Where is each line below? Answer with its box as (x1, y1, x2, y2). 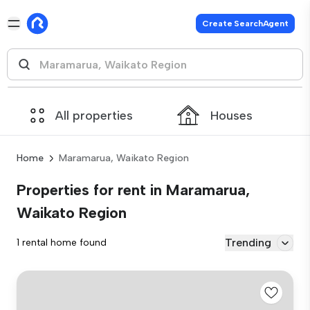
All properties (55, 107, 133, 123)
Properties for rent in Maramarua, (17, 181, 250, 199)
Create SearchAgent (202, 19, 289, 28)
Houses (210, 107, 253, 123)
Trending (225, 236, 271, 249)
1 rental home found (17, 237, 107, 248)
